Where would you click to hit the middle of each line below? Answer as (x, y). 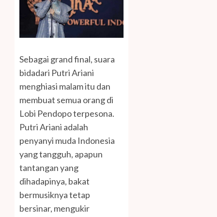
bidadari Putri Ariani (57, 73)
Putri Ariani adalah (54, 127)
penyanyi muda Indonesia (67, 140)
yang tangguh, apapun (61, 154)
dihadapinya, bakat (54, 181)
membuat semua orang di (66, 100)
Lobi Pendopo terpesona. (67, 113)
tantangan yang (49, 168)
